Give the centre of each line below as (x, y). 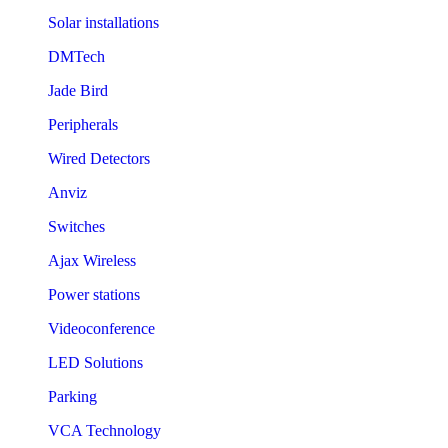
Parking (72, 396)
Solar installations (103, 22)
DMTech (76, 56)
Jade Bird (78, 90)
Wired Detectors (99, 158)
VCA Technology (104, 430)
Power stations (94, 294)
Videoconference (101, 328)
